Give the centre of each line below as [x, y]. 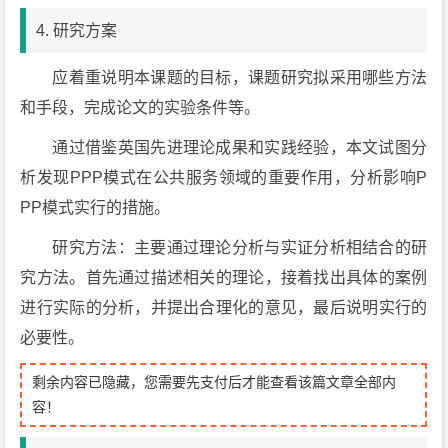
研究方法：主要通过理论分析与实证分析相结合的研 [240, 247]
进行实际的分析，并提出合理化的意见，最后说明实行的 [224, 307]
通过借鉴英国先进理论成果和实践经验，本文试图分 [240, 147]
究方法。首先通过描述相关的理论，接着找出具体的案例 [224, 277]
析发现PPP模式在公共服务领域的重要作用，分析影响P [224, 177]
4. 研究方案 [77, 30]
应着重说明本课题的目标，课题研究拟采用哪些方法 [240, 77]
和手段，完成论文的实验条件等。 [140, 107]
